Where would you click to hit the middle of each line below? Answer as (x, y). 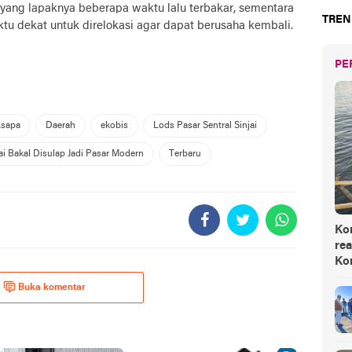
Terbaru (185, 154)
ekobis (114, 126)
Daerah (60, 126)
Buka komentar (52, 288)
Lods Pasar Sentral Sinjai (205, 126)
